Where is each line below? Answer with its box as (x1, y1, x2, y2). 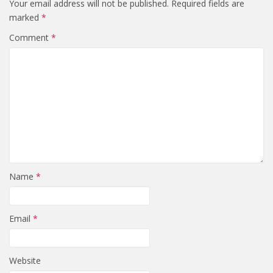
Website (9, 255, 41, 266)
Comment (9, 32, 51, 43)
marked (9, 12, 41, 23)
